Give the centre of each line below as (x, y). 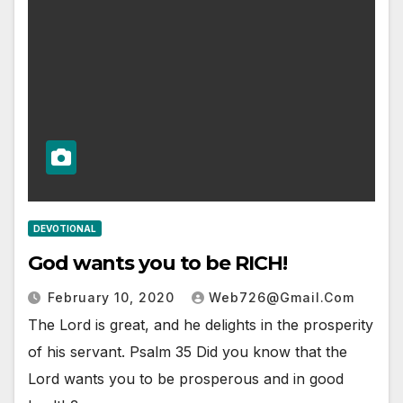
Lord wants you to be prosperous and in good (186, 378)
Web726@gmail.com (282, 297)
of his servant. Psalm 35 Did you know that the (188, 351)
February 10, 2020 (113, 297)
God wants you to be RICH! (157, 263)
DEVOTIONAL (65, 228)
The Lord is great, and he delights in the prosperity (201, 324)
